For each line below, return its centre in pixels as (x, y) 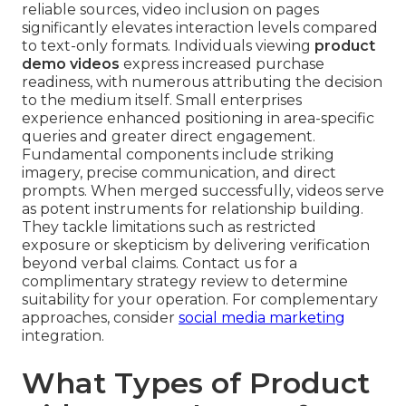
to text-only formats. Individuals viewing (168, 46)
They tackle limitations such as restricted (169, 227)
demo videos (71, 64)
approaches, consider (100, 318)
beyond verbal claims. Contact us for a (159, 264)
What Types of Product (196, 383)
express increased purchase (222, 64)
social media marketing (262, 318)
